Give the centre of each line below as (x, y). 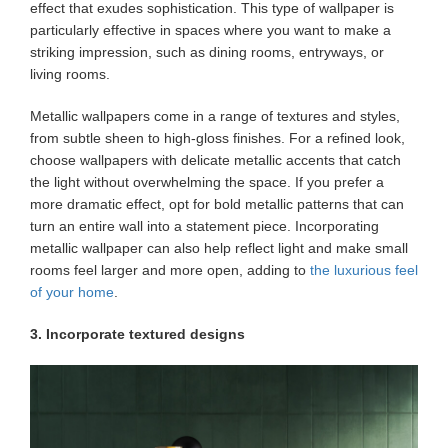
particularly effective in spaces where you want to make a (210, 30)
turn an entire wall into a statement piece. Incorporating (204, 226)
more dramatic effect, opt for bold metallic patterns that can (217, 204)
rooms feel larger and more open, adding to (170, 270)
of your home (72, 292)
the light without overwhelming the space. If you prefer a (207, 182)
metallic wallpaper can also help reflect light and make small (219, 248)
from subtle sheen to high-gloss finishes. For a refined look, (217, 138)
